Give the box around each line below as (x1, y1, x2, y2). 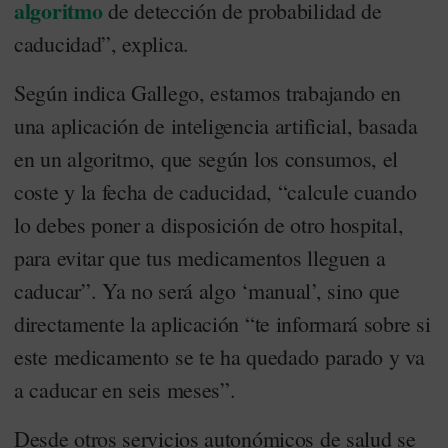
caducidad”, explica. (14, 29, 189, 58)
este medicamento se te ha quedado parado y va (14, 342, 425, 371)
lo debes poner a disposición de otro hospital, (14, 210, 404, 239)
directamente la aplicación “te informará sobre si (14, 309, 431, 338)
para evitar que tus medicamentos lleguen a (14, 243, 386, 272)
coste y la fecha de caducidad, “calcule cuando (14, 177, 417, 206)
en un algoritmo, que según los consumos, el (14, 144, 399, 173)
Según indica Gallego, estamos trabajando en (14, 78, 402, 107)
